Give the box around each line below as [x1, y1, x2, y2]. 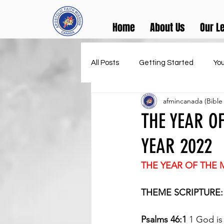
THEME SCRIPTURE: [141, 187, 223, 198]
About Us [150, 20, 185, 35]
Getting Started [139, 58, 193, 66]
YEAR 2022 [141, 134, 212, 158]
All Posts [91, 58, 119, 66]
